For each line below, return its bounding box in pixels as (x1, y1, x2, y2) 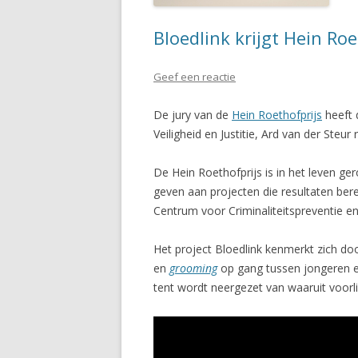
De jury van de (153, 107, 232, 122)
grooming (169, 261, 217, 276)
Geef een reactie (153, 70, 236, 84)
